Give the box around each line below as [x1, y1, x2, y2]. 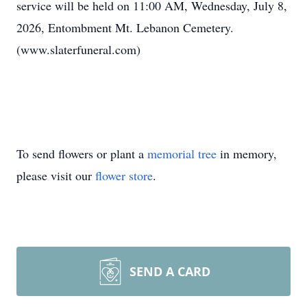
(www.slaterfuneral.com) [16, 41, 140, 58]
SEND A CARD [130, 263, 210, 280]
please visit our [16, 167, 95, 184]
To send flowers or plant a [16, 145, 147, 162]
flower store [95, 167, 153, 184]
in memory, [217, 145, 277, 162]
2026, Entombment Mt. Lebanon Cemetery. [16, 19, 234, 36]
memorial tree [147, 145, 217, 162]
